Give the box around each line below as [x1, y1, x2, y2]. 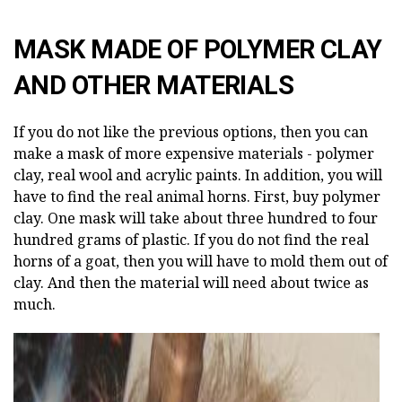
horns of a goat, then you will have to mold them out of [13, 250, 388, 271]
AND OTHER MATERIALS [13, 69, 294, 100]
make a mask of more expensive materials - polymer [13, 143, 374, 163]
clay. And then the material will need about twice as [13, 272, 369, 293]
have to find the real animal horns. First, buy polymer [13, 186, 380, 206]
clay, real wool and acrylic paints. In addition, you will [13, 164, 382, 185]
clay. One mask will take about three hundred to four [13, 207, 378, 228]
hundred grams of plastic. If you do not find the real [13, 229, 369, 249]
